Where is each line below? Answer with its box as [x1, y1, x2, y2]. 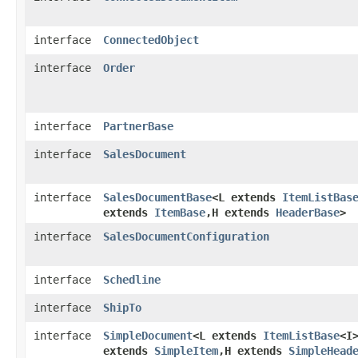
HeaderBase [276, 206, 340, 220]
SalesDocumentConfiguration [103, 230, 269, 244]
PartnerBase [103, 120, 173, 133]
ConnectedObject [103, 34, 199, 47]
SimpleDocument [103, 329, 193, 343]
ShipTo [103, 301, 141, 315]
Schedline [103, 273, 161, 287]
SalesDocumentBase [103, 191, 212, 205]
